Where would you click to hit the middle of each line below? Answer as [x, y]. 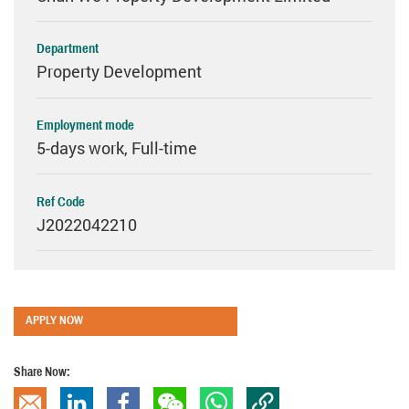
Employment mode [85, 126]
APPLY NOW [54, 321]
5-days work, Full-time [116, 148]
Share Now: [42, 372]
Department [67, 49]
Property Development [119, 72]
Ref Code [60, 201]
